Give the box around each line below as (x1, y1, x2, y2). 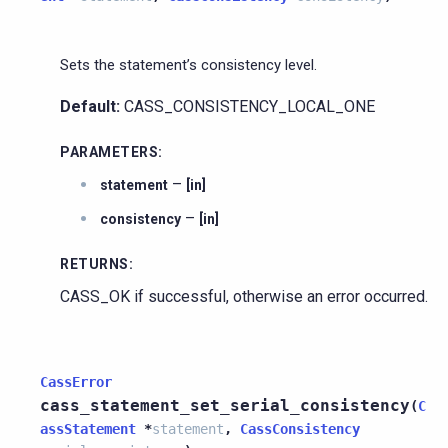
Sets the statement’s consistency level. (60, 55, 317, 74)
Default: (60, 96, 120, 116)
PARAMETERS (60, 143, 158, 160)
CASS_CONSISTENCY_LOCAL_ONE (120, 96, 375, 116)
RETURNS (60, 255, 129, 272)
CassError (40, 373, 112, 390)
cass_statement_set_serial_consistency (40, 395, 410, 415)
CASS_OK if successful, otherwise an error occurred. (60, 286, 428, 306)
